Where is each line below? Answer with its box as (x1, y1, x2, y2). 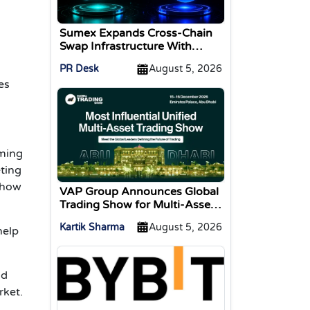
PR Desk (60, 63, 99, 75)
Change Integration (60, 53, 162, 67)
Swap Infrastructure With (60, 39, 192, 54)
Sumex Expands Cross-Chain (60, 26, 212, 41)
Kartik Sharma (60, 221, 125, 233)
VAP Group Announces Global (60, 184, 219, 199)
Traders (60, 210, 99, 225)
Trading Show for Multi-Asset (60, 197, 215, 212)
